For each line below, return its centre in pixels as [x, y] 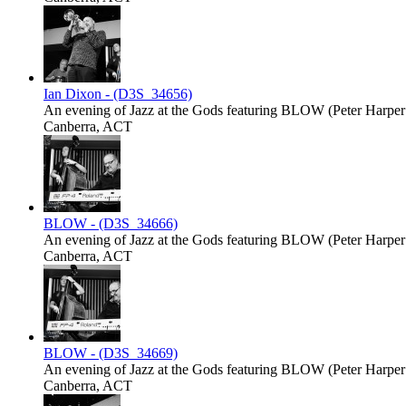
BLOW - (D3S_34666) [111, 224]
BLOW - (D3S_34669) [111, 353]
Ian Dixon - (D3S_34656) [118, 94]
